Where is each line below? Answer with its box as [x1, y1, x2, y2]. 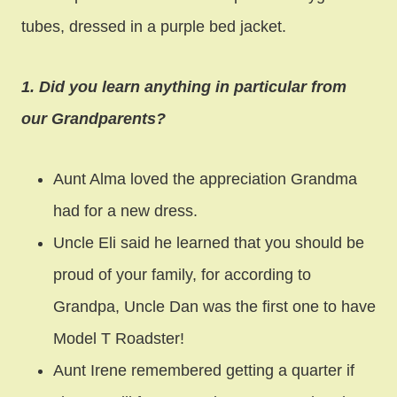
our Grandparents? [21, 109, 166, 128]
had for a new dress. [53, 201, 198, 220]
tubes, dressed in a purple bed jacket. [21, 17, 286, 35]
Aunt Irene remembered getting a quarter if [53, 361, 354, 379]
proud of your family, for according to [53, 265, 311, 284]
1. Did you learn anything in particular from [21, 77, 346, 96]
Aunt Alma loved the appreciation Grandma [53, 169, 357, 188]
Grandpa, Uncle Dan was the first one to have [53, 297, 376, 315]
